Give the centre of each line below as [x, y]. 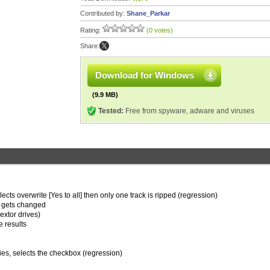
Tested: [111, 111]
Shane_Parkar [148, 13]
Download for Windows [145, 75]
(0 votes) [160, 30]
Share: [90, 46]
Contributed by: [103, 13]
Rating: [91, 30]
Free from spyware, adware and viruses [189, 111]
